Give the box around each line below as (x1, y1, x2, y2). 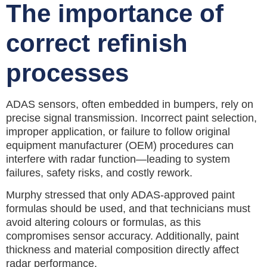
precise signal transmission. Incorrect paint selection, (6, 111, 257, 124)
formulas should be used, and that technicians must (6, 203, 250, 215)
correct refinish (6, 29, 188, 57)
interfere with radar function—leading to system (6, 153, 230, 165)
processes (6, 58, 129, 87)
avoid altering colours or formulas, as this (6, 216, 201, 229)
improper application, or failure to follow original (6, 125, 230, 138)
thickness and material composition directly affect (6, 244, 239, 256)
